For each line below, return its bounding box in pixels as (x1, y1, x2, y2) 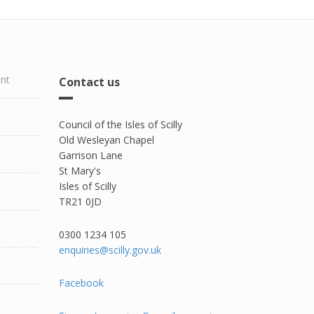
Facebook (58, 276, 104, 289)
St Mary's (58, 164, 104, 177)
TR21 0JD (58, 195, 102, 208)
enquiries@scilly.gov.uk (58, 243, 161, 257)
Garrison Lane (58, 149, 123, 162)
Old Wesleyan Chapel (58, 133, 154, 146)
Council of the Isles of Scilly (58, 118, 182, 131)
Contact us (58, 74, 120, 90)
